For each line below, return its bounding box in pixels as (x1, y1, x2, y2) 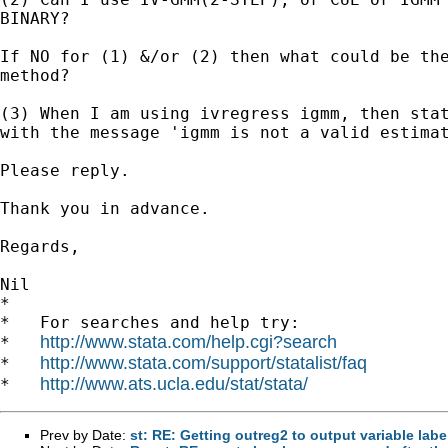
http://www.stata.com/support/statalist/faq (40, 352, 367, 373)
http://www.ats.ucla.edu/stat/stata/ (40, 373, 308, 394)
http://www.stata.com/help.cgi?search (40, 331, 337, 352)
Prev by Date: (40, 426, 130, 443)
